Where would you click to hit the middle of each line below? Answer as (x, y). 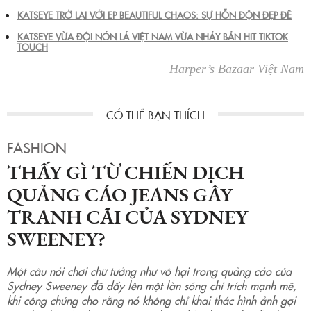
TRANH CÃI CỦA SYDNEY (127, 216)
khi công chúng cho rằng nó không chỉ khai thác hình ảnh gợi (151, 300)
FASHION (37, 147)
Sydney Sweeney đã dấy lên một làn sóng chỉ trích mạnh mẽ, (152, 285)
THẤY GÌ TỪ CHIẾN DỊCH (126, 172)
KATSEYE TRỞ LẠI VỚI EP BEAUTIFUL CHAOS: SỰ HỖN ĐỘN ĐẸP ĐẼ (154, 14)
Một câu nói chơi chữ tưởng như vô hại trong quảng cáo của (149, 270)
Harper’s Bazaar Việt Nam (237, 68)
